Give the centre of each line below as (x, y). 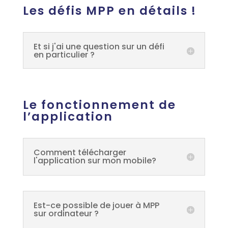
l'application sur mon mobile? (95, 161)
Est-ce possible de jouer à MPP (96, 205)
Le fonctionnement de (99, 105)
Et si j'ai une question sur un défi (99, 47)
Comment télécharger (80, 152)
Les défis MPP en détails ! (109, 11)
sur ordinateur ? (66, 213)
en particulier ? (64, 55)
